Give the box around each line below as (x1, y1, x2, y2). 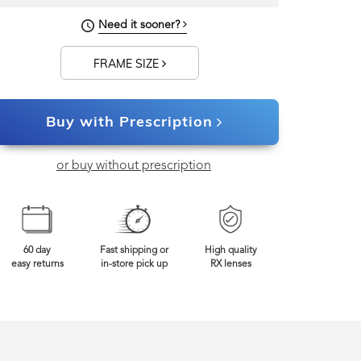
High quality (204, 246, 257, 255)
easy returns (10, 259, 64, 269)
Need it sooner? (98, 19, 183, 31)
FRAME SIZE (93, 56, 162, 71)
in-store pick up (100, 259, 168, 269)
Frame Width (255, 14, 314, 25)
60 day (23, 246, 51, 255)
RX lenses (210, 259, 251, 269)
